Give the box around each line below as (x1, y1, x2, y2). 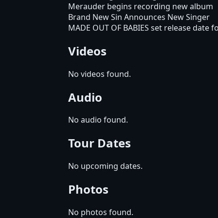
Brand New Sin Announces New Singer (68, 11, 210, 22)
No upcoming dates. (68, 161, 143, 172)
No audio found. (68, 114, 128, 126)
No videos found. (68, 68, 131, 79)
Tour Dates (68, 135, 131, 151)
